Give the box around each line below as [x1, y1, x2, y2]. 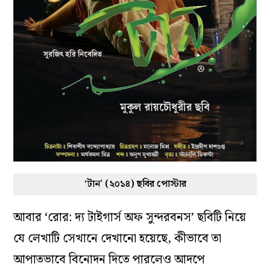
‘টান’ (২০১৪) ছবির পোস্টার [84, 176, 186, 192]
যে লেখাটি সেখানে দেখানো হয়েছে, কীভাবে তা [13, 228, 222, 248]
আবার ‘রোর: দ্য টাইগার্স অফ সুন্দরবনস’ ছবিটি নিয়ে [13, 207, 246, 227]
